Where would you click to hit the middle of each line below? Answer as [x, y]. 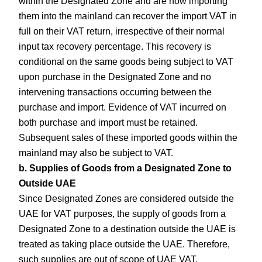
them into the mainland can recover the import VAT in [128, 16]
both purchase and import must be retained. [108, 123]
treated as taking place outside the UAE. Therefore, [125, 244]
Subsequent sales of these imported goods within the [128, 138]
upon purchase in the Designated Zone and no [115, 77]
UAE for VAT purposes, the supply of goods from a [123, 214]
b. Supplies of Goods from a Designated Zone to [125, 168]
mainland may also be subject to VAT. [96, 153]
